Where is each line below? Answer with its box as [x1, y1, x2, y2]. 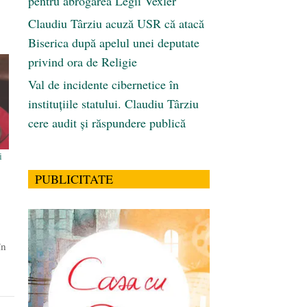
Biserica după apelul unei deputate [28, 34, 199, 51]
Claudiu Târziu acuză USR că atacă [28, 15, 204, 32]
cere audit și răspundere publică [28, 114, 186, 132]
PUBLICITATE [35, 171, 113, 188]
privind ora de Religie [28, 53, 137, 71]
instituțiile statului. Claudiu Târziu [28, 95, 199, 112]
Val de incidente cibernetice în [28, 76, 179, 93]
